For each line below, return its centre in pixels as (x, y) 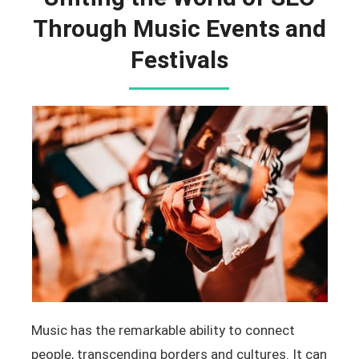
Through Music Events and (179, 28)
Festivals (179, 60)
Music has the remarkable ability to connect (163, 330)
